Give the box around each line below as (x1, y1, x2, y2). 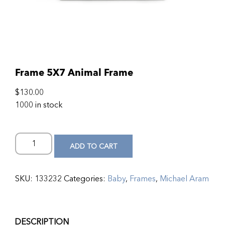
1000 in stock (15, 99, 63, 110)
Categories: (64, 173, 107, 184)
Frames (130, 173, 156, 184)
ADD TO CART (70, 141, 118, 151)
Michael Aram (160, 173, 209, 184)
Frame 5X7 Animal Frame (15, 64, 133, 81)
